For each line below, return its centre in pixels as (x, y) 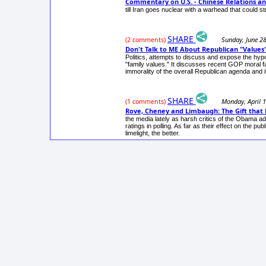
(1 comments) (145, 102)
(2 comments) (145, 40)
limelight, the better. (152, 133)
